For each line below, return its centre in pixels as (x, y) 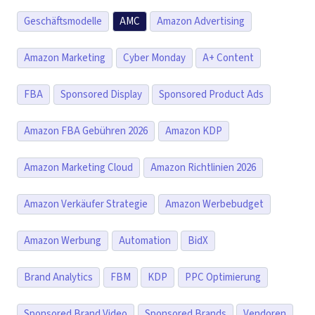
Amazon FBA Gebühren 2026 (86, 131)
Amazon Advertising (201, 22)
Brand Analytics (58, 278)
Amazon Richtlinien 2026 (203, 168)
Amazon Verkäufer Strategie (86, 205)
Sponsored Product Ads (212, 95)
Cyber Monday (154, 58)
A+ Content (229, 58)
